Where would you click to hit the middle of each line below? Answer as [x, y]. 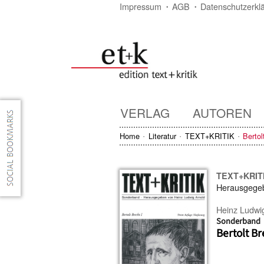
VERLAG [145, 112]
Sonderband [239, 221]
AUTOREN [222, 112]
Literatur [162, 136]
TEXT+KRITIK [209, 136]
